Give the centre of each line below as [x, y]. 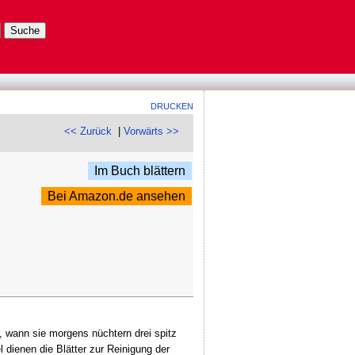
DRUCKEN [172, 106]
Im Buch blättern [140, 171]
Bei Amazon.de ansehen [117, 197]
